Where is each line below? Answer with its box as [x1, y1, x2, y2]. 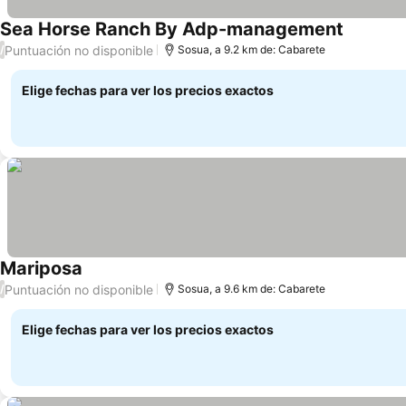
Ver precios [82, 269, 159, 288]
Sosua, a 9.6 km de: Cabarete [178, 282, 325, 295]
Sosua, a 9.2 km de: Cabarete [178, 43, 325, 56]
